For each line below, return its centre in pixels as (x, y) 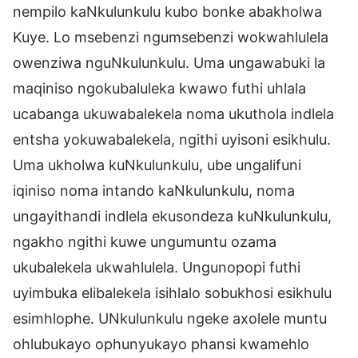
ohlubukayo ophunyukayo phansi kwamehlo (161, 344)
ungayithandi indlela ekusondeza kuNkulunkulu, (172, 216)
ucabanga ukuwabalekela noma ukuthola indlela (173, 113)
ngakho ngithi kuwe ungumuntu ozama (145, 241)
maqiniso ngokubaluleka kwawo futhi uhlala (159, 88)
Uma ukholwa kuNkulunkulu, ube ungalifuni (157, 165)
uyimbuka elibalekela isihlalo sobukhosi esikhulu (172, 292)
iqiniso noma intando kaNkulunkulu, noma (154, 190)
